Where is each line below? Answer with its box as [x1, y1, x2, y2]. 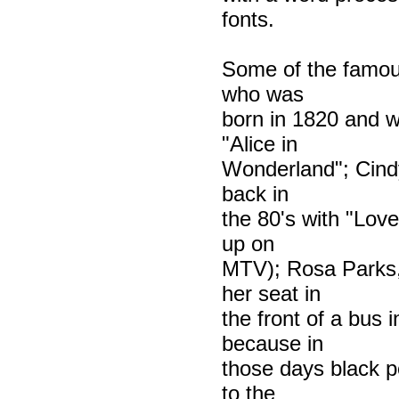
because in [221, 330, 323, 355]
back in [221, 181, 289, 206]
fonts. [221, 6, 274, 31]
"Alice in [221, 131, 297, 156]
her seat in [221, 281, 321, 305]
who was [221, 81, 304, 106]
